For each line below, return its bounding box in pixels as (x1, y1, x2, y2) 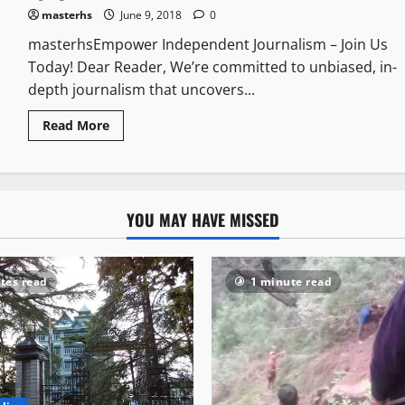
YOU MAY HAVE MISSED (126, 208, 279, 232)
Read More (42, 117, 109, 135)
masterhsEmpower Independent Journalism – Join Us (27, 34, 388, 55)
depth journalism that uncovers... (27, 80, 255, 100)
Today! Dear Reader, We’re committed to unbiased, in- (27, 57, 397, 78)
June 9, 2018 (117, 7, 184, 24)
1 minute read (250, 274, 332, 290)
